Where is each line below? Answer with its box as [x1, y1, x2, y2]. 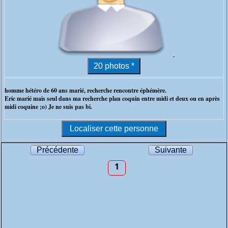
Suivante [154, 146, 187, 154]
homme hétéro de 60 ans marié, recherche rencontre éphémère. [5, 86, 166, 95]
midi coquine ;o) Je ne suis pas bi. [5, 102, 92, 111]
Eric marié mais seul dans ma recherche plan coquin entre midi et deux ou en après [5, 94, 220, 103]
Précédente [37, 146, 78, 154]
